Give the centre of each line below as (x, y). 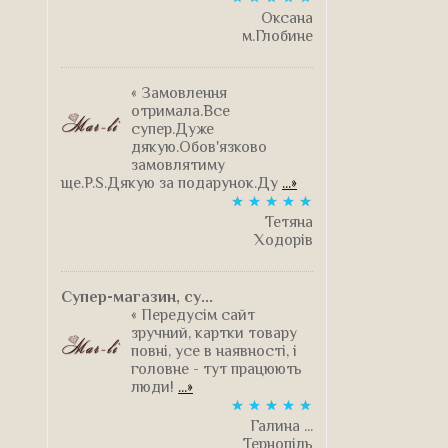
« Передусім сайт (193, 314)
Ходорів (283, 239)
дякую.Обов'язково (199, 146)
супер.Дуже (172, 128)
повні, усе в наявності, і (214, 350)
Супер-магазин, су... (137, 296)
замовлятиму (178, 164)
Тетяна (289, 221)
